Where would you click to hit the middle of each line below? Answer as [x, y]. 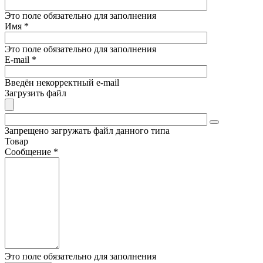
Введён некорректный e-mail [62, 82]
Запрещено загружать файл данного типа [87, 130]
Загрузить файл [36, 93]
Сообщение [29, 151]
